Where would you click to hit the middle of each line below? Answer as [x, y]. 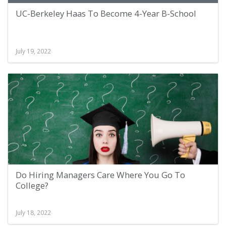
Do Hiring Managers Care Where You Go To [100, 175]
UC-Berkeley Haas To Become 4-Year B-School [106, 13]
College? [32, 185]
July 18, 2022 [33, 212]
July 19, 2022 [33, 51]
